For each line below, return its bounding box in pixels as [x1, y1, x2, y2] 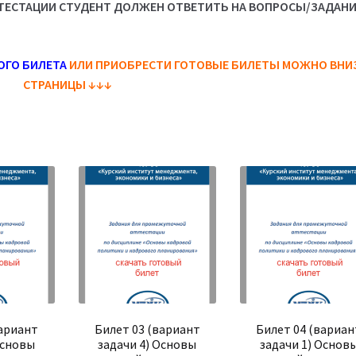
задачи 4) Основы [98, 336, 197, 353]
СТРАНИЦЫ [23, 75, 89, 92]
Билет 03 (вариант [94, 321, 200, 338]
